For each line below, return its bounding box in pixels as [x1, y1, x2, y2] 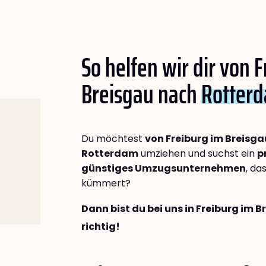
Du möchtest [81, 132, 145, 146]
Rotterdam [81, 147, 138, 161]
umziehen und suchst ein [138, 147, 257, 161]
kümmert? [81, 176, 131, 191]
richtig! [81, 220, 120, 234]
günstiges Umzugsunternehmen [81, 161, 246, 176]
